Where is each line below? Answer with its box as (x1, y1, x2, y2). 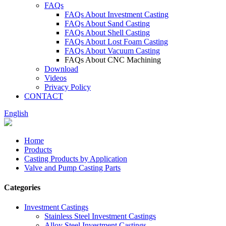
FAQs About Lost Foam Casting (65, 37, 168, 46)
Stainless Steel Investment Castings (44, 212, 156, 221)
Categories (4, 183, 40, 192)
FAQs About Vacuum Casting (65, 46, 160, 55)
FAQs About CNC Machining (65, 55, 161, 64)
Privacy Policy (44, 82, 91, 91)
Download (44, 64, 78, 73)
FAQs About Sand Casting (65, 19, 150, 28)
